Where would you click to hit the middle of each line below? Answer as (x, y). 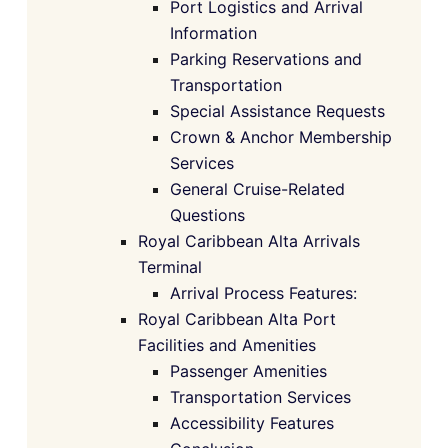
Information (213, 33)
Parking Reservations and (266, 59)
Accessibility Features (252, 423)
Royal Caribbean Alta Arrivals (249, 241)
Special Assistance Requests (277, 111)
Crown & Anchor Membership (281, 137)
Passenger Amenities (248, 371)
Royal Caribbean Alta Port (237, 319)
